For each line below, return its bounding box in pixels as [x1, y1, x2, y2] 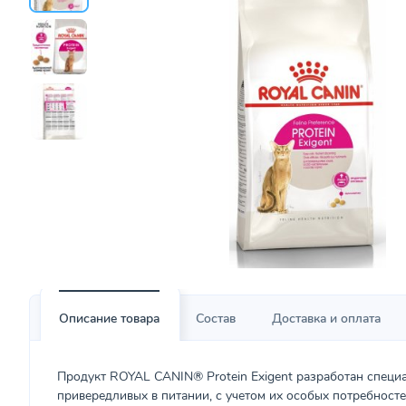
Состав [196, 310, 236, 327]
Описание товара [59, 310, 159, 327]
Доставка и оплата [272, 310, 381, 327]
